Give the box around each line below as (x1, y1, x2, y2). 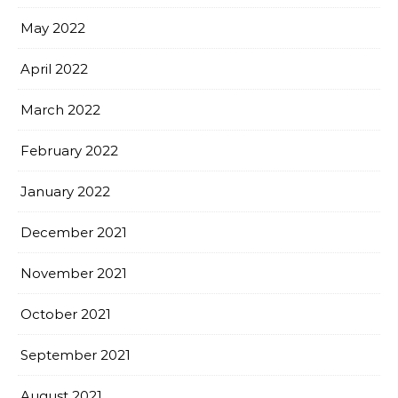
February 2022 (20, 142, 118, 159)
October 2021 (20, 306, 111, 322)
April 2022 (20, 60, 88, 77)
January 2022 (20, 183, 110, 200)
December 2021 (20, 224, 127, 241)
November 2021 (20, 265, 127, 282)
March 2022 (20, 101, 100, 118)
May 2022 (20, 20, 85, 36)
